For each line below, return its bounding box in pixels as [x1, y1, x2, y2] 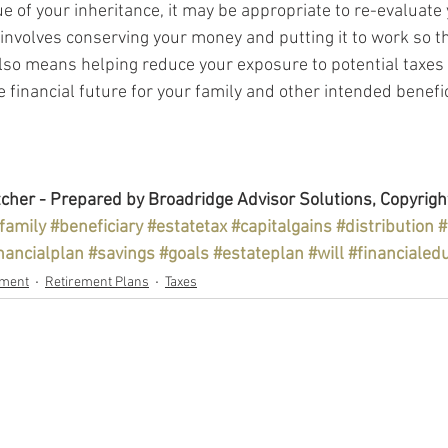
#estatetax [147, 216, 227, 238]
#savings [88, 243, 155, 265]
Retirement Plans [45, 274, 149, 292]
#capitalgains [231, 216, 332, 238]
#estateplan [213, 243, 304, 265]
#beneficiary [50, 216, 143, 238]
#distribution [336, 216, 434, 238]
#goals [159, 243, 209, 265]
